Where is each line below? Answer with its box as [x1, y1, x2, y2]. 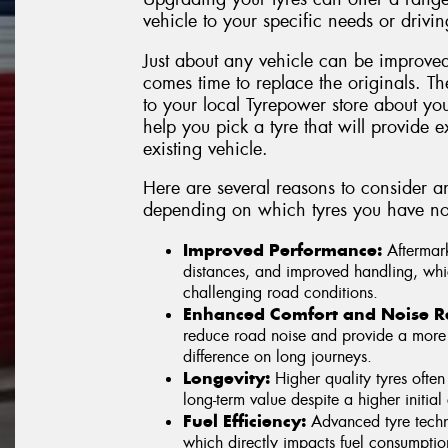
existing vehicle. [143, 136, 268, 161]
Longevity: [183, 366, 270, 389]
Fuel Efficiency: [183, 409, 306, 432]
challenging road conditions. [183, 281, 378, 303]
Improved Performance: [183, 238, 382, 261]
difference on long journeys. [183, 345, 372, 367]
